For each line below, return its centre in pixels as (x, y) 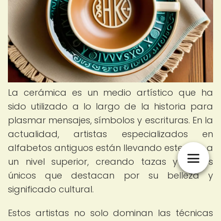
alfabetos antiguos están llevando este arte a (110, 148)
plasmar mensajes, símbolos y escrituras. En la (110, 120)
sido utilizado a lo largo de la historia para (110, 106)
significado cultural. (51, 189)
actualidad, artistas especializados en (110, 134)
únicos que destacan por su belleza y (110, 175)
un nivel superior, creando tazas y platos (110, 162)
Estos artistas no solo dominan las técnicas (110, 213)
